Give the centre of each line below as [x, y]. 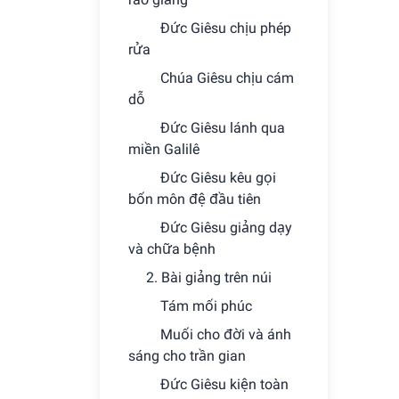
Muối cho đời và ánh [226, 334]
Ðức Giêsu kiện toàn [224, 384]
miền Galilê [164, 149]
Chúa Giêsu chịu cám [227, 78]
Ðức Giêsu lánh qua [223, 128]
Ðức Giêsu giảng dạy [226, 228]
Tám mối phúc [206, 306]
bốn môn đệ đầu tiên [195, 199]
